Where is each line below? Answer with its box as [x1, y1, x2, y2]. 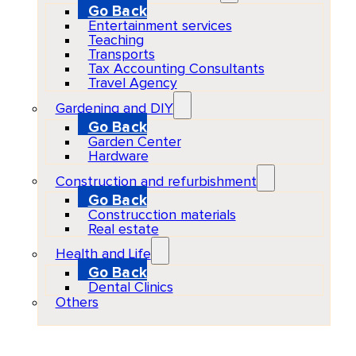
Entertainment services [87, 19, 232, 33]
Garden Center [87, 134, 181, 149]
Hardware [87, 149, 149, 164]
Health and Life [55, 246, 151, 261]
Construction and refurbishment [55, 174, 257, 189]
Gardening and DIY [55, 101, 173, 116]
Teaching [87, 33, 144, 48]
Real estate [87, 222, 159, 237]
